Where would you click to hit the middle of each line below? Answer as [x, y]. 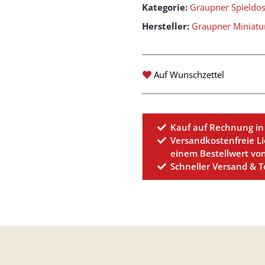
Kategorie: [166, 7]
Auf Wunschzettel [189, 75]
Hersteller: [166, 26]
